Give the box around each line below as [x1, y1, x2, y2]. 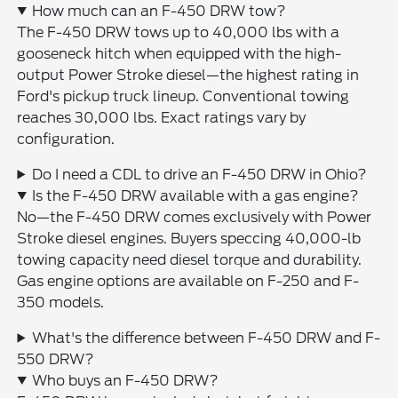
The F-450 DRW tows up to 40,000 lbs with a [17, 23, 340, 41]
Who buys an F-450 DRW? [32, 371, 219, 389]
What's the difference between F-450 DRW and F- [32, 329, 381, 346]
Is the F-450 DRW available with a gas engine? [32, 187, 360, 204]
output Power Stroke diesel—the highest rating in [17, 66, 360, 84]
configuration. [17, 130, 115, 147]
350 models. [17, 293, 105, 311]
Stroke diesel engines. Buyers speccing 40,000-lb [17, 229, 362, 247]
